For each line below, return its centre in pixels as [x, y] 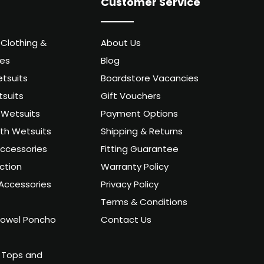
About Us [121, 44]
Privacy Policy [130, 186]
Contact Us [126, 221]
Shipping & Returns [142, 133]
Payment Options [140, 115]
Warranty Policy [135, 168]
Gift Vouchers [131, 97]
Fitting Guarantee [140, 150]
